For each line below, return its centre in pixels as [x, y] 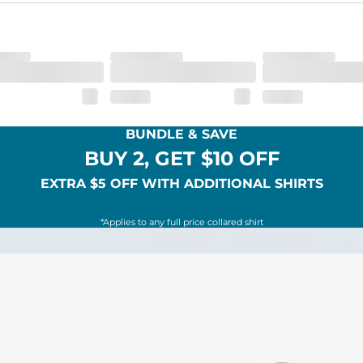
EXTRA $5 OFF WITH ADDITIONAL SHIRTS [181, 184]
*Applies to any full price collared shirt [181, 222]
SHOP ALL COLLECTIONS [181, 352]
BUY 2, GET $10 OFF [181, 159]
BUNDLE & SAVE [181, 135]
